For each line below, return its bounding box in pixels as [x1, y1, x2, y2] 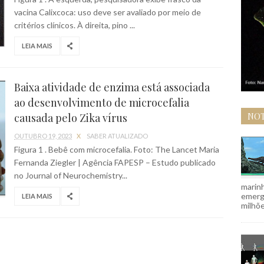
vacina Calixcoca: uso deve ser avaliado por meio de [14, 7, 201, 17]
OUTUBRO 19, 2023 [14, 132, 72, 140]
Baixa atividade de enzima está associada [14, 80, 210, 94]
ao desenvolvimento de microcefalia [14, 95, 189, 110]
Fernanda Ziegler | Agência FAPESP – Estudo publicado [14, 157, 216, 167]
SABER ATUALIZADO [87, 132, 148, 140]
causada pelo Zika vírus [14, 111, 127, 125]
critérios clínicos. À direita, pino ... [14, 20, 135, 30]
